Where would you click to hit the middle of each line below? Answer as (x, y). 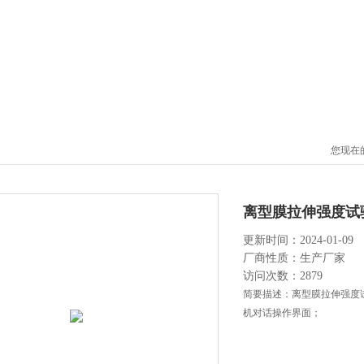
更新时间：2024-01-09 (298, 240)
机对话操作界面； (282, 313)
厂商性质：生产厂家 (294, 258)
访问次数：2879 (283, 276)
